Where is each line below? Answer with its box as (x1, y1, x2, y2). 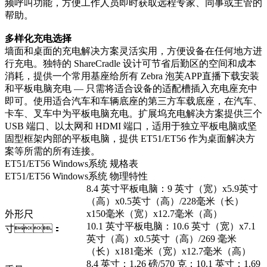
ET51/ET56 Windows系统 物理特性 (5, 171, 148, 182)
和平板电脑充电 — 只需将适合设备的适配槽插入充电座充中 (5, 83, 257, 94)
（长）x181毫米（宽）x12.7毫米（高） (86, 246, 251, 257)
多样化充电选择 (5, 33, 72, 44)
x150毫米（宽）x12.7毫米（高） (86, 209, 222, 219)
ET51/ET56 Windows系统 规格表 (5, 159, 138, 169)
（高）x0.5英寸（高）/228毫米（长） (86, 196, 244, 207)
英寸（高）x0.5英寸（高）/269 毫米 (86, 234, 237, 244)
